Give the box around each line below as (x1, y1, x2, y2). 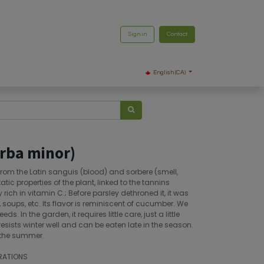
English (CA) (153, 70, 186, 75)
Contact (167, 31, 187, 37)
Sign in (128, 31, 147, 37)
